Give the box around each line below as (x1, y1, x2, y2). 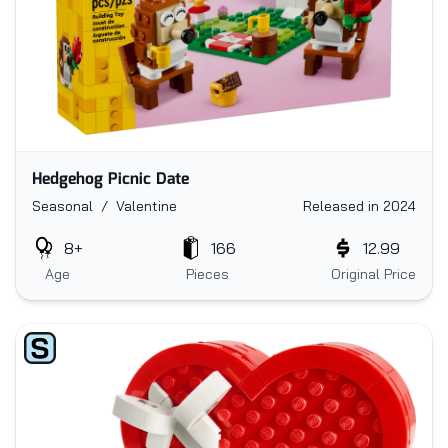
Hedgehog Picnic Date (32, 167, 189, 192)
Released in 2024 (303, 197, 416, 215)
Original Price (331, 265, 416, 284)
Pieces (185, 265, 229, 284)
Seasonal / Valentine (32, 197, 177, 215)
